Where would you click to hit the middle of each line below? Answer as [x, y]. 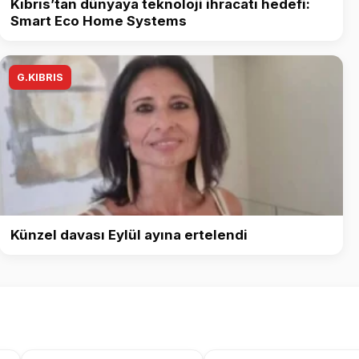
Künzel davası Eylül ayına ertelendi [129, 235]
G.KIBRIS [40, 78]
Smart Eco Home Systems [99, 21]
